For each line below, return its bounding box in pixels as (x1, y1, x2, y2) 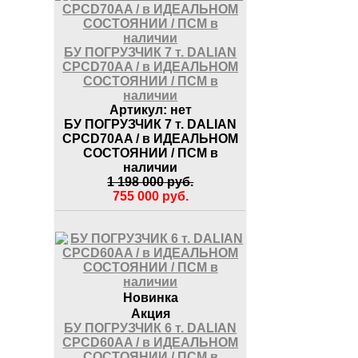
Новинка (122, 290, 178, 304)
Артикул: (109, 102, 167, 117)
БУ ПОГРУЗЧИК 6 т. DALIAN (64, 320, 237, 335)
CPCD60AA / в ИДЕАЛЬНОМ (62, 335, 239, 349)
